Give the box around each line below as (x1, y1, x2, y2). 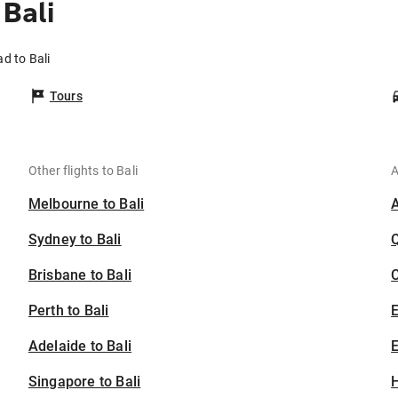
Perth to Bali (28, 302, 109, 320)
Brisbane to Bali (28, 267, 132, 284)
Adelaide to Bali (28, 338, 132, 355)
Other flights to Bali (28, 163, 139, 179)
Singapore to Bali (28, 373, 141, 391)
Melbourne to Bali (28, 195, 145, 213)
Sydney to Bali (28, 231, 122, 249)
